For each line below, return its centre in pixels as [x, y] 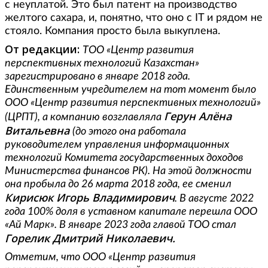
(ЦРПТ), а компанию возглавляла [84, 118]
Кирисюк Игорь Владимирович [90, 198]
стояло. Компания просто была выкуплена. [114, 31]
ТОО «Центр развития [138, 51]
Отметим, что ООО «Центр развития [100, 258]
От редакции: [42, 49]
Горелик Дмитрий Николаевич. [90, 238]
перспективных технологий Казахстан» [102, 64]
